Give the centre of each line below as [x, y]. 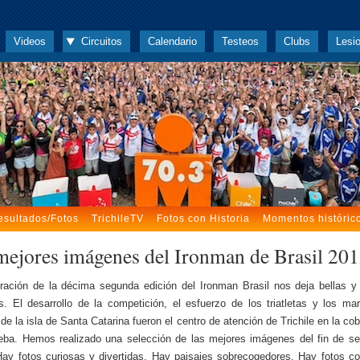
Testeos [240, 41]
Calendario [172, 41]
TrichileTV [117, 219]
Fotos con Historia [203, 219]
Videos [29, 41]
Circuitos [102, 41]
